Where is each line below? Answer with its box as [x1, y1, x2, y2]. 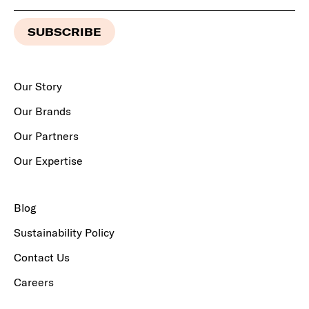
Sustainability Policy [14, 225, 114, 239]
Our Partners [14, 128, 79, 143]
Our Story [14, 79, 62, 93]
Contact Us [14, 250, 70, 264]
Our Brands [14, 103, 71, 118]
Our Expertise [14, 153, 83, 168]
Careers [14, 275, 54, 289]
